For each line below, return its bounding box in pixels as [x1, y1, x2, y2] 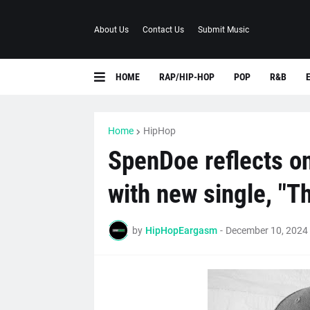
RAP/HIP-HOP [158, 71, 215, 82]
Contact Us [142, 24, 184, 35]
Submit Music [197, 24, 249, 35]
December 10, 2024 [225, 224, 308, 236]
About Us [93, 24, 129, 35]
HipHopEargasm [145, 224, 217, 236]
